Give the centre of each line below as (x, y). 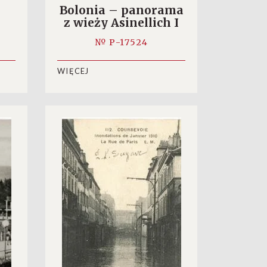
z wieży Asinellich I (121, 23)
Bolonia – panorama (121, 10)
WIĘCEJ (73, 71)
